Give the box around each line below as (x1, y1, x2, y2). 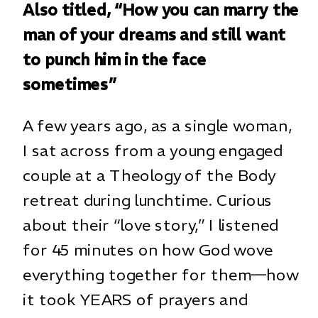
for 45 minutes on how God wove (23, 239, 273, 260)
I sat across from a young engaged (23, 140, 283, 160)
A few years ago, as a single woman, (23, 115, 292, 136)
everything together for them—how (23, 264, 300, 285)
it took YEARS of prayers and (23, 289, 248, 309)
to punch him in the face (23, 49, 207, 70)
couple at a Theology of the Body (23, 165, 275, 185)
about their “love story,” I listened (23, 214, 278, 235)
